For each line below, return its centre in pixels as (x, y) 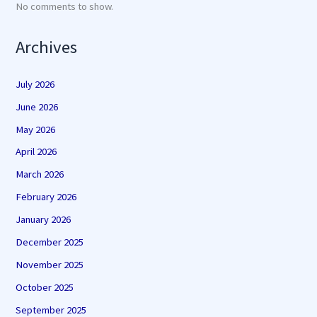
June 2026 (37, 106)
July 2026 (35, 84)
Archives (47, 47)
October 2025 (45, 288)
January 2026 (44, 220)
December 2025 (50, 242)
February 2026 (46, 197)
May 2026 (36, 129)
